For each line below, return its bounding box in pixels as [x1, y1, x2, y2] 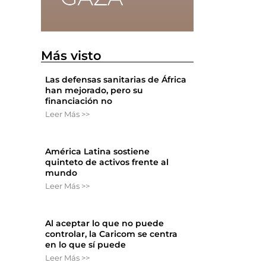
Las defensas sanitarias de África [45, 74, 187, 85]
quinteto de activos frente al [45, 157, 169, 168]
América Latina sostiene [45, 146, 150, 157]
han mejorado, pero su [45, 85, 144, 96]
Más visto [41, 48, 102, 64]
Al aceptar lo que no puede [45, 218, 164, 229]
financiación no [45, 96, 113, 107]
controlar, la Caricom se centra [45, 229, 178, 240]
